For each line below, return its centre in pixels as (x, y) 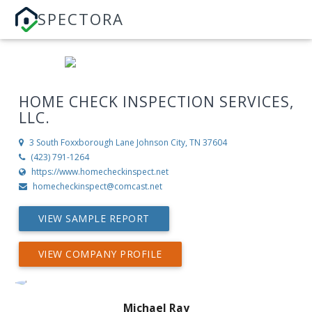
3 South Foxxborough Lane (81, 143)
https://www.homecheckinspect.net (100, 172)
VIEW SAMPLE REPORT (94, 219)
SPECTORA (81, 19)
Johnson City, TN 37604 (181, 143)
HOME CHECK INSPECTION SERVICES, (156, 102)
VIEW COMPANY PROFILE (100, 254)
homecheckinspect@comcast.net (97, 187)
